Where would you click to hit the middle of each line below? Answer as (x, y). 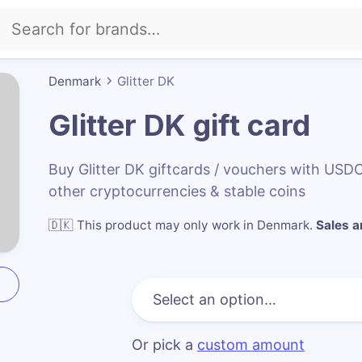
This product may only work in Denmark (194, 225)
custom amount (250, 344)
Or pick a (164, 344)
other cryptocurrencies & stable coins (177, 191)
